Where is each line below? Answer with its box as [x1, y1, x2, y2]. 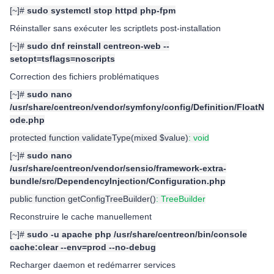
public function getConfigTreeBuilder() [10, 194, 156, 204]
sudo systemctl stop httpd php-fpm [27, 6, 176, 15]
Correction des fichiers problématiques [10, 72, 159, 81]
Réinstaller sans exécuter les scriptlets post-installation [10, 23, 221, 33]
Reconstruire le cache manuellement [10, 212, 152, 221]
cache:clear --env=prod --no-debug [10, 242, 156, 252]
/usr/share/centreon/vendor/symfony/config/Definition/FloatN [10, 102, 264, 112]
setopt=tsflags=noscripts [10, 54, 115, 64]
